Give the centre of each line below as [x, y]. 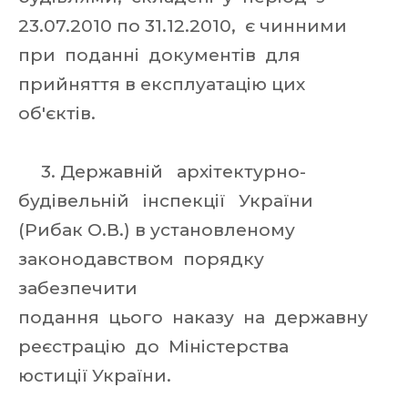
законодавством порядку [143, 259]
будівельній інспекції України [168, 201]
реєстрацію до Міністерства [156, 347]
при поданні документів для [162, 55]
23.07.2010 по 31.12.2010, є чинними [183, 26]
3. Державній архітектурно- [162, 172]
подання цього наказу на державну [195, 317]
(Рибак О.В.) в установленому [159, 230]
